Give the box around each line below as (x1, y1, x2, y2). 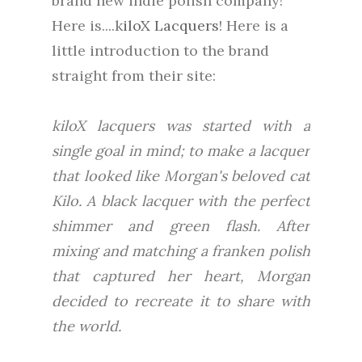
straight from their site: (52, 65, 216, 85)
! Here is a (219, 15, 288, 35)
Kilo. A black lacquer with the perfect (52, 191, 310, 210)
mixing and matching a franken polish (52, 241, 310, 260)
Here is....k (52, 15, 123, 35)
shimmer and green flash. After (52, 216, 310, 235)
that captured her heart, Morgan (52, 266, 310, 285)
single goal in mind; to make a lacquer (52, 141, 310, 160)
